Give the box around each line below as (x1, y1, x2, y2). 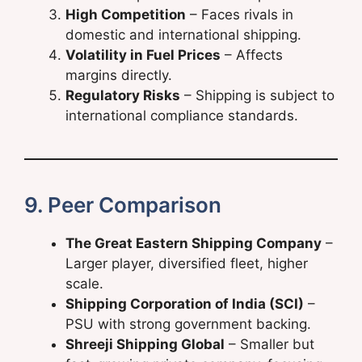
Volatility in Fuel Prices (65, 47, 221, 64)
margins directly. (65, 67, 172, 84)
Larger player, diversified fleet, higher (65, 255, 308, 272)
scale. (65, 276, 103, 293)
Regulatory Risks (65, 87, 180, 104)
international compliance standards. (65, 107, 298, 124)
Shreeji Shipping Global (65, 336, 225, 353)
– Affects (221, 47, 283, 64)
